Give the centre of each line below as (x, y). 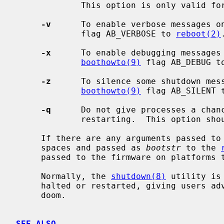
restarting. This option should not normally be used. (48, 119)
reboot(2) (198, 33)
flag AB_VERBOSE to (128, 33)
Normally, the (76, 176)
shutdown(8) (138, 176)
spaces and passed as (93, 147)
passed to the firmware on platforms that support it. (28, 157)
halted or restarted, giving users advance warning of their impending (28, 185)
